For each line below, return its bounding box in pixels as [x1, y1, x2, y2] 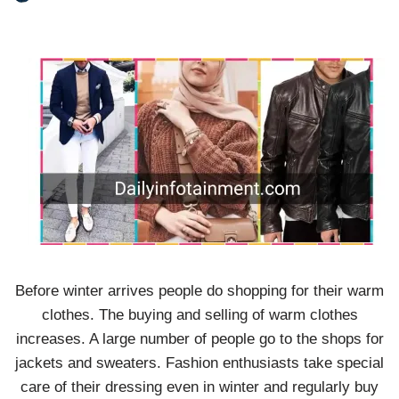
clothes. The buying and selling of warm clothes [41, 306, 358, 323]
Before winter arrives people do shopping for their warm [15, 282, 384, 299]
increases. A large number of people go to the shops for [15, 330, 384, 347]
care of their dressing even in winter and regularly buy [20, 379, 379, 395]
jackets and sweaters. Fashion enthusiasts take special [15, 354, 384, 371]
